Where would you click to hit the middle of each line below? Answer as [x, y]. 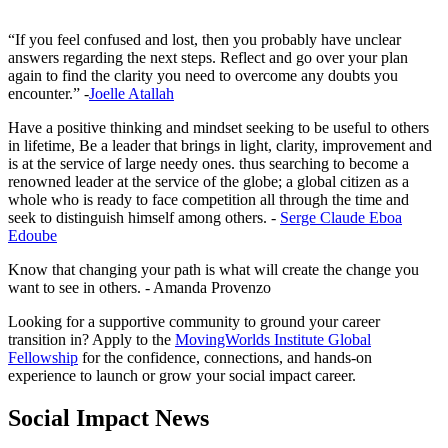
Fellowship [43, 358]
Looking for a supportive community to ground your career [194, 322]
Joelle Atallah [131, 94]
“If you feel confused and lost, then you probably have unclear [204, 40]
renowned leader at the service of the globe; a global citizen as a [208, 182]
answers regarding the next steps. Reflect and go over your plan [208, 58]
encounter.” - [48, 94]
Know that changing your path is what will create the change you [213, 270]
